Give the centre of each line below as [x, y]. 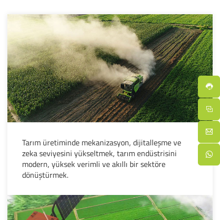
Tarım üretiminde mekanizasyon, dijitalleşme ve [102, 143]
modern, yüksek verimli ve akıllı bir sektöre [94, 164]
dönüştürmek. [45, 175]
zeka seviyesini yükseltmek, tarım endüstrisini [99, 153]
